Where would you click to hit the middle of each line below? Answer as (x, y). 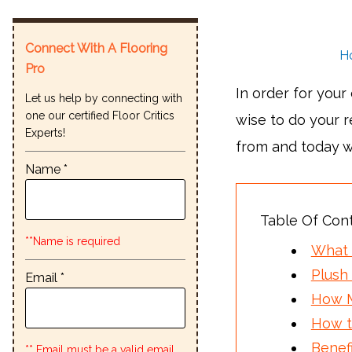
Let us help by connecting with (104, 99)
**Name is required (73, 242)
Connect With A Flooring (96, 49)
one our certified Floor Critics (100, 116)
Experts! (45, 133)
